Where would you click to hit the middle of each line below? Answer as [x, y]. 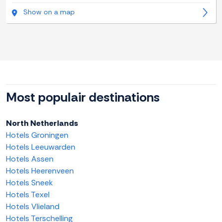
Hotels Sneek [29, 183]
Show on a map [49, 12]
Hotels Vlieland [33, 207]
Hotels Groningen [37, 135]
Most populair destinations [83, 97]
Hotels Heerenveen [40, 171]
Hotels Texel [28, 195]
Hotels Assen [30, 159]
